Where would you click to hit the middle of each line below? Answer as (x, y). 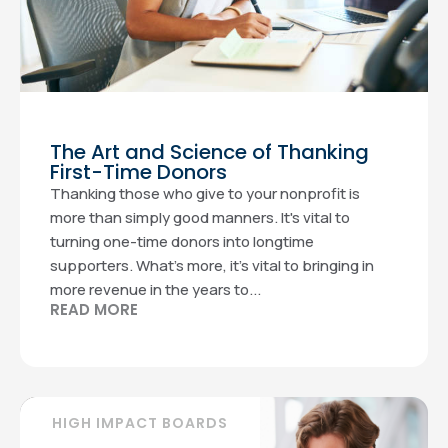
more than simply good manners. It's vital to (200, 217)
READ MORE (94, 309)
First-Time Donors (138, 172)
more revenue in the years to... (155, 289)
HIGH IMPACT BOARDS (140, 423)
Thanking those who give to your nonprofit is (205, 193)
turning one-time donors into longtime (182, 241)
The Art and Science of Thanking (209, 152)
